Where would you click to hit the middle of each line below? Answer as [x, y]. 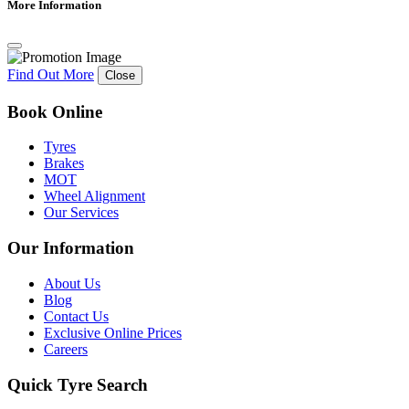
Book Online [55, 111]
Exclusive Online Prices [113, 332]
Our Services [81, 213]
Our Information [71, 248]
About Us [72, 283]
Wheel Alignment [94, 196]
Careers [66, 349]
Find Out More [51, 75]
